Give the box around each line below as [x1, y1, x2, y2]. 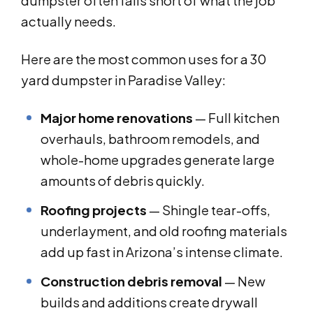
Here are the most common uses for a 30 [21, 51, 266, 68]
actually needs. [21, 13, 116, 30]
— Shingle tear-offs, [147, 202, 270, 219]
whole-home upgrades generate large [41, 152, 275, 168]
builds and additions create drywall [41, 294, 258, 311]
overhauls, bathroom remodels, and [41, 131, 260, 147]
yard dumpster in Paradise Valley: [21, 72, 226, 89]
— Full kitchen [193, 110, 279, 126]
